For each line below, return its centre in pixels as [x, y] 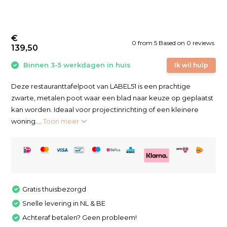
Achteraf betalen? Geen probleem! [80, 217]
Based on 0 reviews [186, 43]
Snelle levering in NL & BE [64, 203]
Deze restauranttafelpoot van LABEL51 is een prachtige [101, 86]
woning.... [27, 121]
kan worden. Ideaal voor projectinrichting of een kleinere [105, 109]
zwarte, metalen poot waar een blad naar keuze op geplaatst [112, 98]
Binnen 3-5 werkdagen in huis [76, 65]
